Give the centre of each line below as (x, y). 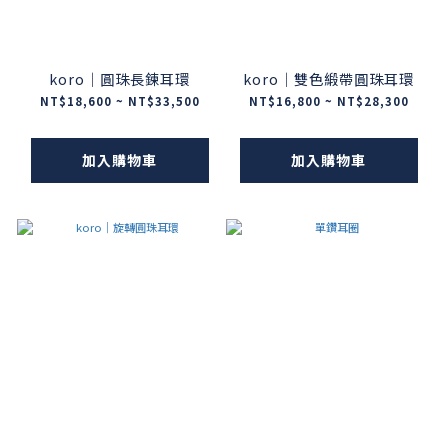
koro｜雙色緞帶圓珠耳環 (328, 79)
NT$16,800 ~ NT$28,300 (328, 101)
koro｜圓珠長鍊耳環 (119, 79)
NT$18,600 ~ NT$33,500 (119, 101)
